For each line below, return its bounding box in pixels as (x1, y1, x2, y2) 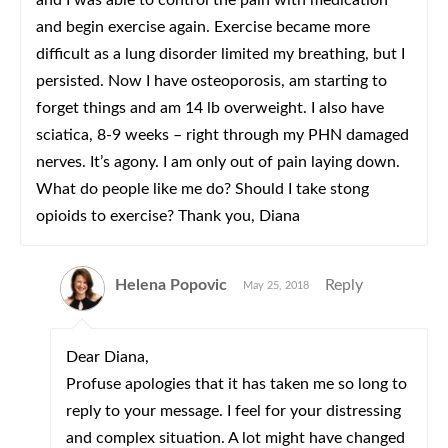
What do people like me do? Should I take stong (36, 181, 369, 197)
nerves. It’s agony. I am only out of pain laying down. (36, 154, 400, 170)
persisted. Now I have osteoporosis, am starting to (36, 73, 387, 89)
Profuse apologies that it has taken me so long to (66, 376, 407, 392)
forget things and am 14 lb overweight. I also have (36, 100, 384, 116)
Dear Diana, (66, 349, 149, 365)
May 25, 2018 (243, 280, 309, 291)
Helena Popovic (115, 277, 227, 293)
